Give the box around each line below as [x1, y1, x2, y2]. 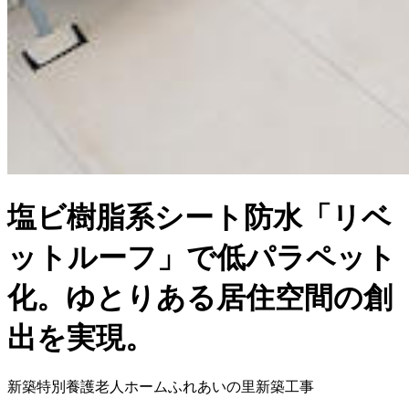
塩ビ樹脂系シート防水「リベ [7, 200, 392, 234]
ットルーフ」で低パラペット [7, 240, 396, 274]
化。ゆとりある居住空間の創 [7, 280, 393, 314]
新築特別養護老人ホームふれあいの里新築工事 [7, 378, 314, 394]
